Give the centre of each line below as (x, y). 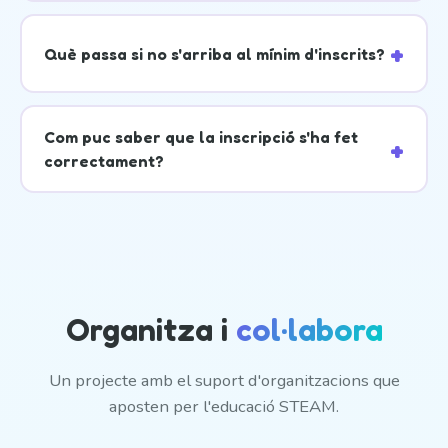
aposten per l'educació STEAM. (224, 406)
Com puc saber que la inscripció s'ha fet (201, 137)
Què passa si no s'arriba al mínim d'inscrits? (214, 53)
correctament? (104, 161)
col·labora (309, 329)
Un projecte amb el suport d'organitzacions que (224, 380)
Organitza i (150, 329)
